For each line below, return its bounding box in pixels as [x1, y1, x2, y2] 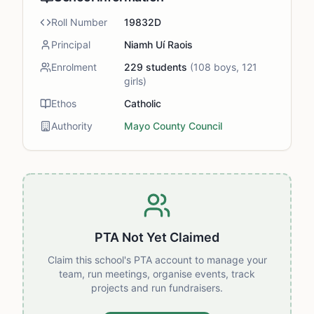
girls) [124, 75, 146, 87]
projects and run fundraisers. [91, 282, 223, 294]
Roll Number [51, 16, 107, 28]
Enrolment [51, 61, 97, 73]
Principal [51, 39, 90, 50]
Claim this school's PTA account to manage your [47, 254, 267, 266]
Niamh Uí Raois [124, 39, 193, 50]
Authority [51, 120, 93, 132]
